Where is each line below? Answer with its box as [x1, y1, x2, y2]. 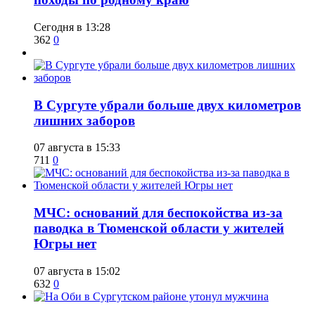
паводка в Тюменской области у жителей [34, 221, 284, 236]
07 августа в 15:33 [34, 141, 120, 154]
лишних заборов [34, 112, 135, 128]
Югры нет [34, 236, 96, 252]
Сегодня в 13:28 [34, 20, 110, 33]
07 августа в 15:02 [34, 264, 120, 277]
